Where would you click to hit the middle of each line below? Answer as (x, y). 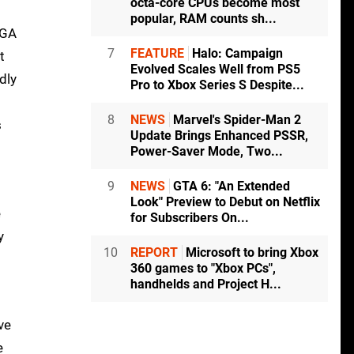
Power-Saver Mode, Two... (207, 152)
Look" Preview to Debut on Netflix (225, 202)
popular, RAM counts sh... (203, 19)
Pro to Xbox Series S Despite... (217, 85)
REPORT (154, 253)
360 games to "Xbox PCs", (203, 269)
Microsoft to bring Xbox (250, 253)
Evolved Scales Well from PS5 (215, 70)
